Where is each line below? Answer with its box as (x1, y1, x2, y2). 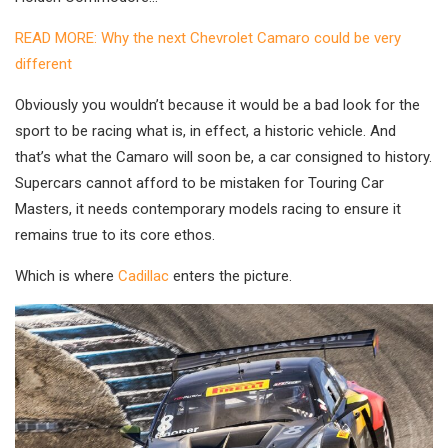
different (15, 55, 72, 74)
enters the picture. (169, 267, 292, 286)
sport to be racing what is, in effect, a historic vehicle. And (15, 122, 396, 141)
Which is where (15, 267, 118, 286)
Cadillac (118, 267, 169, 286)
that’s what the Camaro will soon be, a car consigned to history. (15, 148, 432, 167)
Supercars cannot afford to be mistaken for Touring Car (15, 174, 384, 193)
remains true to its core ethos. (15, 226, 215, 245)
